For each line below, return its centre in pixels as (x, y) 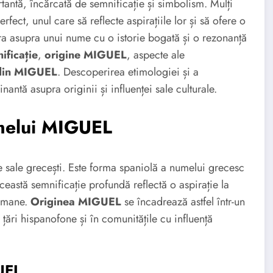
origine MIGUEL (86, 55)
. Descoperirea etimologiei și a (128, 72)
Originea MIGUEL (76, 201)
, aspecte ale (156, 55)
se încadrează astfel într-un (183, 201)
